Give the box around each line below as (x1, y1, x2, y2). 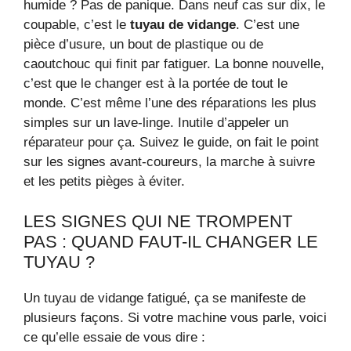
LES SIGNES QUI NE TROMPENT (24, 211, 292, 231)
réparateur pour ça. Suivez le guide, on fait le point (24, 135, 319, 150)
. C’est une (236, 17, 299, 33)
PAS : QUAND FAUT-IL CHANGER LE (24, 231, 318, 251)
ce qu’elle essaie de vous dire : (24, 329, 205, 345)
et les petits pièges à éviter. (24, 174, 185, 190)
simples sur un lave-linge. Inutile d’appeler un (24, 115, 288, 131)
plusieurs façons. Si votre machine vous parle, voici (24, 309, 327, 325)
